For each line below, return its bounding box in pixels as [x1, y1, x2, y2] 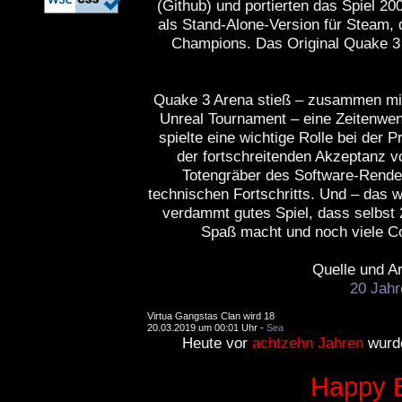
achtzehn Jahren [252, 334, 363, 352]
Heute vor [182, 334, 252, 352]
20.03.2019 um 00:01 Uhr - [147, 322, 267, 333]
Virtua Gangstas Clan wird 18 [147, 310, 275, 321]
